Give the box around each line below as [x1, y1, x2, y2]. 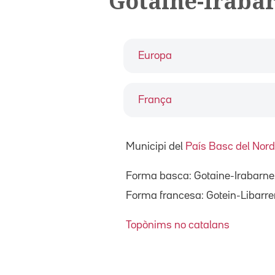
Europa [138, 50, 172, 61]
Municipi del [126, 141, 185, 152]
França [138, 95, 172, 105]
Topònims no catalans [126, 220, 230, 230]
